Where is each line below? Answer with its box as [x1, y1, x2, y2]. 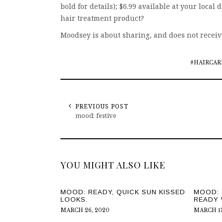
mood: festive [75, 111, 116, 120]
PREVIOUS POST [75, 102, 128, 111]
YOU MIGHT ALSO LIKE [60, 159, 166, 171]
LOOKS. [60, 196, 88, 203]
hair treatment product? [60, 13, 144, 23]
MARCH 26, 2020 [60, 207, 110, 214]
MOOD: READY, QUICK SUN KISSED [60, 188, 185, 196]
